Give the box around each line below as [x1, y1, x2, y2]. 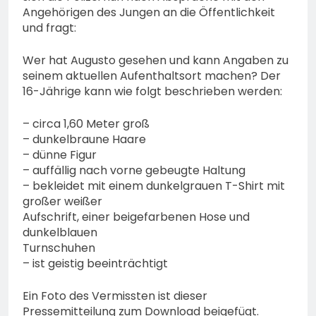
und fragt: [23, 20, 76, 37]
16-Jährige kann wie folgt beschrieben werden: [23, 83, 282, 100]
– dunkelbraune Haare [23, 131, 146, 148]
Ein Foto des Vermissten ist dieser [23, 288, 207, 305]
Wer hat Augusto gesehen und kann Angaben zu [23, 52, 288, 69]
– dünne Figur [23, 147, 97, 164]
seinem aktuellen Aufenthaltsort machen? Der [23, 68, 281, 85]
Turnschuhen [23, 240, 95, 257]
